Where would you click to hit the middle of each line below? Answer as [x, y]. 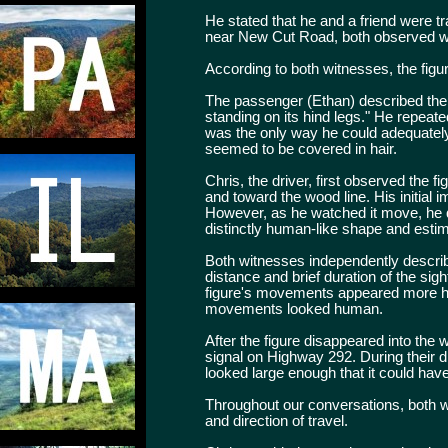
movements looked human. [294, 308]
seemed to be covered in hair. [301, 148]
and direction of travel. [276, 420]
